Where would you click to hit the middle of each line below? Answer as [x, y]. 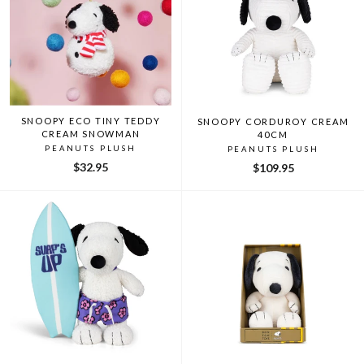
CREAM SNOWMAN [91, 133]
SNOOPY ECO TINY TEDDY [91, 120]
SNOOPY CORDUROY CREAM [273, 121]
